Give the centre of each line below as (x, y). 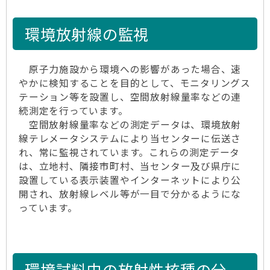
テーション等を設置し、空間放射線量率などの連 (130, 97)
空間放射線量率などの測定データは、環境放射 (130, 124)
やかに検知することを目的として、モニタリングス (135, 83)
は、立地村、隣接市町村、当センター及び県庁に (130, 166)
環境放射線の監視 (87, 34)
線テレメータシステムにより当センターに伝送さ (130, 138)
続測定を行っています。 (74, 111)
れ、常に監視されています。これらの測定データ (130, 152)
